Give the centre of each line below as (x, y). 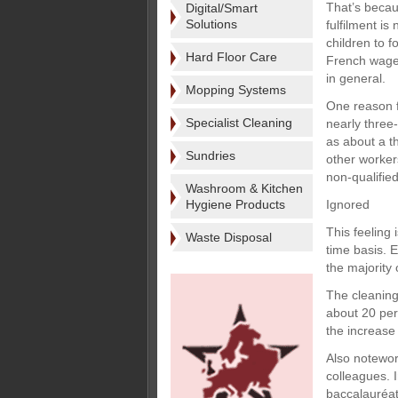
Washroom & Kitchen (244, 188)
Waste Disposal (229, 237)
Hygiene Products (235, 204)
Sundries (211, 155)
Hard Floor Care (231, 57)
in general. (356, 78)
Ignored (348, 204)
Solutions (211, 24)
